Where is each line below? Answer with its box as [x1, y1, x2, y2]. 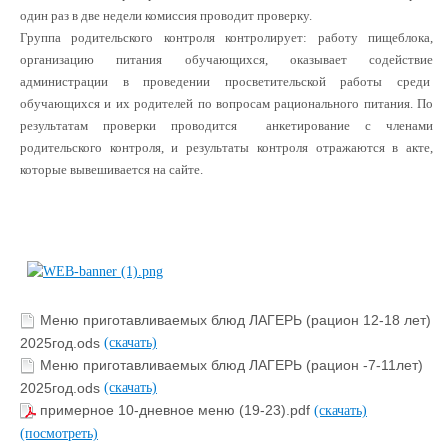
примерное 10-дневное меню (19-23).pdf [40, 402, 314, 419]
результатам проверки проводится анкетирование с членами [20, 118, 433, 133]
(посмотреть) [20, 425, 98, 441]
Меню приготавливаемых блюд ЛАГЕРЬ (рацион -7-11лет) [40, 357, 423, 374]
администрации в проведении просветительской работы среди [20, 74, 433, 89]
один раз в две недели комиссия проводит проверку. [20, 8, 312, 23]
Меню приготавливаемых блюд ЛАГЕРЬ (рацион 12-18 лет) [40, 312, 431, 329]
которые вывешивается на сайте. [20, 162, 203, 177]
